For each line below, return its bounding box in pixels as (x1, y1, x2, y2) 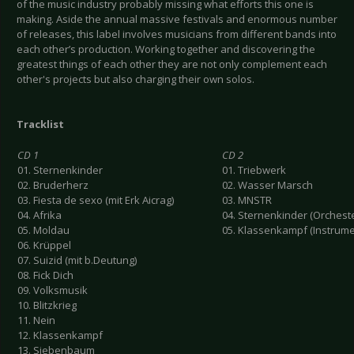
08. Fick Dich (17, 268, 73, 283)
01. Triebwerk (222, 163, 286, 178)
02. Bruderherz (17, 178, 88, 193)
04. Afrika (17, 208, 62, 223)
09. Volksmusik (17, 283, 88, 298)
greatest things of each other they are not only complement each (17, 57, 327, 72)
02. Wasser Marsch (222, 178, 313, 193)
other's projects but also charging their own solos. (17, 72, 254, 87)
